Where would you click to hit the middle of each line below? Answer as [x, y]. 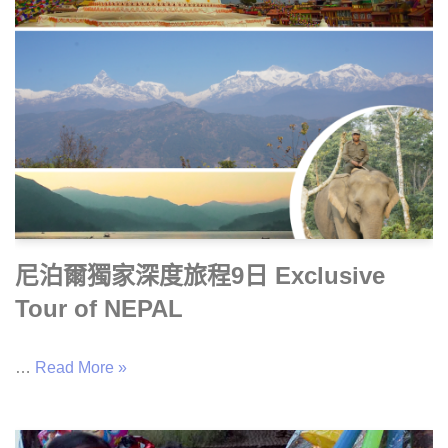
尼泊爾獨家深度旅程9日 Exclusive [200, 275]
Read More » [81, 367]
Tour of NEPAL [99, 308]
